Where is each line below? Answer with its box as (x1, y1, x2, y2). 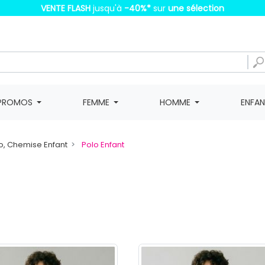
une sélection (166, 2, 224, 14)
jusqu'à (91, 2, 122, 14)
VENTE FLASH (41, 2, 91, 14)
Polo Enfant (82, 139, 125, 150)
